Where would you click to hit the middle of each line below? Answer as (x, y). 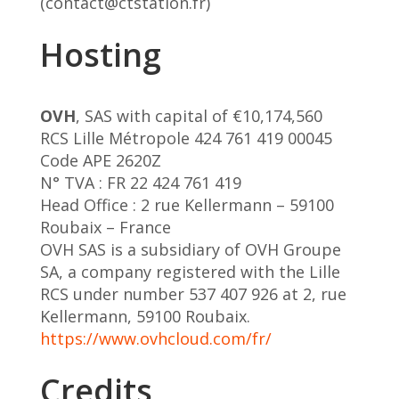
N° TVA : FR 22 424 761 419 (140, 183)
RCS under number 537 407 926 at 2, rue (193, 294)
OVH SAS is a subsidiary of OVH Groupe (190, 250)
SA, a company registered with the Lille (190, 272)
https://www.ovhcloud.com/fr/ (155, 339)
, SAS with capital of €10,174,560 (199, 116)
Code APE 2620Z (100, 161)
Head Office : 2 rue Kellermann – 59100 (187, 205)
